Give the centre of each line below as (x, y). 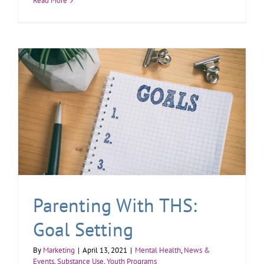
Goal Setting (83, 230)
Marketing (59, 250)
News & (197, 250)
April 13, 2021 (105, 250)
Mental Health (158, 250)
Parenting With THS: (115, 205)
